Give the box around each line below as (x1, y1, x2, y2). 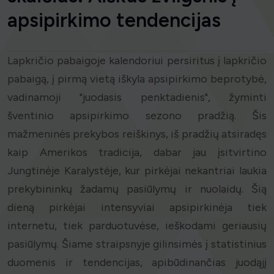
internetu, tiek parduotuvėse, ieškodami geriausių (7, 219, 267, 233)
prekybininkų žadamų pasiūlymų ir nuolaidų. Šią (7, 182, 267, 196)
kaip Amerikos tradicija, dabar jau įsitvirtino (7, 146, 267, 160)
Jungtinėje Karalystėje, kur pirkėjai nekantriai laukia (7, 164, 267, 178)
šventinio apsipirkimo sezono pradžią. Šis (7, 109, 267, 123)
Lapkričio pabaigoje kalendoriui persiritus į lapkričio (7, 54, 267, 68)
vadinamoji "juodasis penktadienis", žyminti (7, 91, 267, 105)
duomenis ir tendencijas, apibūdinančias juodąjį (7, 256, 267, 270)
